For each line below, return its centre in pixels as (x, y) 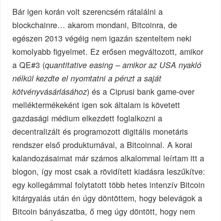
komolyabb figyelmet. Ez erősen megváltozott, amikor (108, 52)
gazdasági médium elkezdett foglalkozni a (88, 118)
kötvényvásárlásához (50, 92)
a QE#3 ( (29, 65)
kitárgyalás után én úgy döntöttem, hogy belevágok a (108, 198)
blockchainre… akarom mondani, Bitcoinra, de (95, 25)
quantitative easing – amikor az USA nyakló (123, 65)
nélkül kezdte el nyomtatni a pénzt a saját (87, 78)
